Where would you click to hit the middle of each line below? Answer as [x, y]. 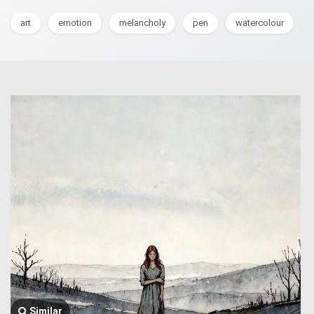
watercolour [260, 23]
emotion [75, 23]
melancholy [142, 23]
